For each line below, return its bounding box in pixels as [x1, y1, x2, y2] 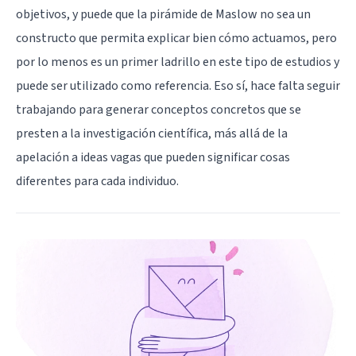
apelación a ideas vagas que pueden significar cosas [16, 149, 290, 167]
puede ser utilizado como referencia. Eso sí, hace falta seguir [16, 77, 340, 95]
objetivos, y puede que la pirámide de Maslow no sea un [16, 6, 311, 24]
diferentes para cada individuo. [16, 172, 179, 191]
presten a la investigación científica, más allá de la [16, 125, 288, 143]
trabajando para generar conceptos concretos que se [16, 101, 301, 119]
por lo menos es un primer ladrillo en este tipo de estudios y [16, 53, 339, 72]
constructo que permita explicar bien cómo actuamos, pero [16, 29, 337, 48]
